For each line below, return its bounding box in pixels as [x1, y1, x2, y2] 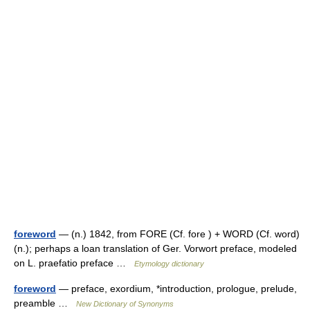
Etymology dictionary [134, 259, 204, 268]
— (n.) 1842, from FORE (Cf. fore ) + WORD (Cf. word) [56, 228, 300, 239]
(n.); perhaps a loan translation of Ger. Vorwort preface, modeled [14, 243, 297, 254]
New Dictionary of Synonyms [76, 300, 174, 308]
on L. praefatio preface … [14, 257, 134, 268]
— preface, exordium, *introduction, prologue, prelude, [56, 283, 297, 294]
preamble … [14, 298, 76, 309]
